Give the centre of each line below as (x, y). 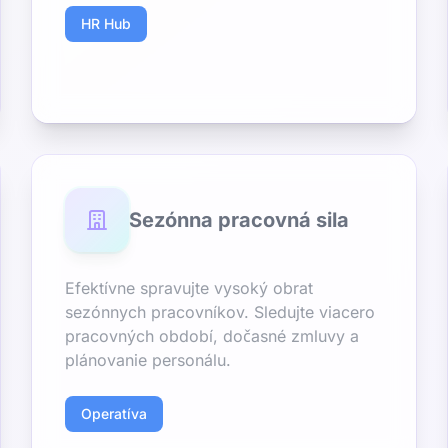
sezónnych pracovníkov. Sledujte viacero (220, 312)
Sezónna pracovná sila (239, 220)
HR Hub (106, 23)
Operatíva (114, 413)
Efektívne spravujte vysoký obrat (189, 288)
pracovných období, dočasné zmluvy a (212, 336)
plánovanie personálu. (148, 360)
